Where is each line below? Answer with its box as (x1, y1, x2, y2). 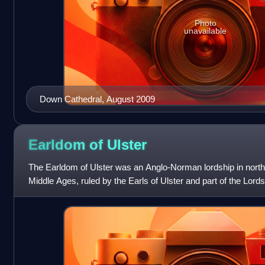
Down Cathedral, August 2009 (39, 93, 155, 104)
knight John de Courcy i (28, 189, 119, 199)
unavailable (184, 25, 227, 35)
